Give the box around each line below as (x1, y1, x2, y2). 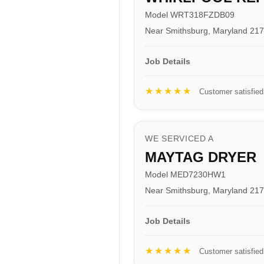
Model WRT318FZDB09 (145, 9, 235, 19)
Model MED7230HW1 (145, 169, 226, 179)
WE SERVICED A (145, 133, 214, 143)
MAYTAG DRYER (145, 148, 256, 165)
